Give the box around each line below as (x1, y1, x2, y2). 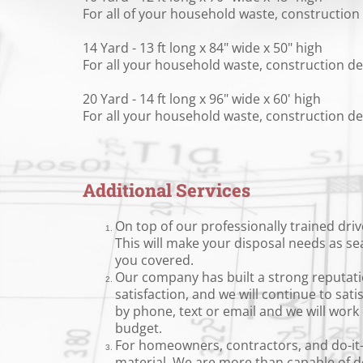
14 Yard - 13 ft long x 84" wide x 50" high (83, 39, 322, 57)
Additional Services (83, 178, 250, 202)
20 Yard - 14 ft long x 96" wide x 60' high (83, 90, 321, 108)
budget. (115, 319, 162, 337)
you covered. (115, 251, 194, 269)
